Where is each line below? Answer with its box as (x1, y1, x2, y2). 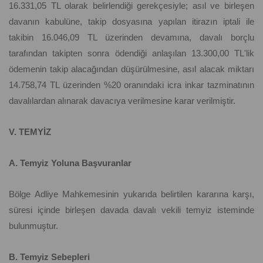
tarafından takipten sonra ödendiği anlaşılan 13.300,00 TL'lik (9, 48, 254, 59)
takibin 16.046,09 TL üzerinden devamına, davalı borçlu (9, 32, 254, 43)
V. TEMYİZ (9, 127, 51, 137)
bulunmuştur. (9, 221, 58, 231)
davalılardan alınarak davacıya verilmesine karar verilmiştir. (9, 96, 235, 106)
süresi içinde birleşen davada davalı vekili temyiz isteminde (9, 205, 254, 215)
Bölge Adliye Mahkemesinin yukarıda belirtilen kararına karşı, (9, 189, 254, 200)
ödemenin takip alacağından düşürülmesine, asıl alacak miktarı (9, 64, 254, 75)
